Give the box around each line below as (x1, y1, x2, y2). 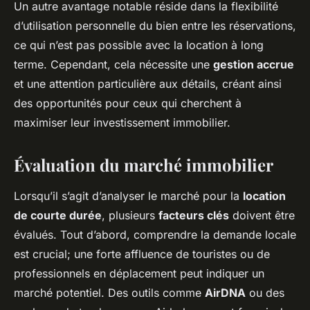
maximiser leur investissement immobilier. (14, 116, 230, 129)
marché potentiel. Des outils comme (14, 286, 205, 300)
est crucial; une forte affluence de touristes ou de (14, 247, 270, 261)
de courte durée (14, 208, 102, 222)
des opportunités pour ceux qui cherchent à (14, 96, 241, 110)
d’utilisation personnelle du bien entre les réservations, (14, 19, 296, 33)
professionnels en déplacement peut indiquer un (14, 266, 264, 280)
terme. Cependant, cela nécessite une (14, 57, 213, 71)
